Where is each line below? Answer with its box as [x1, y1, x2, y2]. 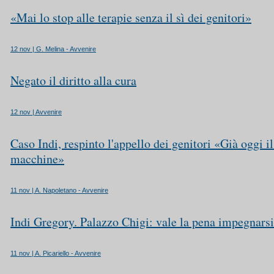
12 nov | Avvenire [10, 108, 62, 116]
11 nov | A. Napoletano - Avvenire [10, 187, 108, 194]
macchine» [10, 150, 64, 167]
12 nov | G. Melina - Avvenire [10, 45, 96, 53]
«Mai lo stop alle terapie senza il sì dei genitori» [10, 9, 251, 26]
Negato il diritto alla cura [10, 72, 136, 89]
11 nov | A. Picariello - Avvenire [10, 250, 101, 257]
